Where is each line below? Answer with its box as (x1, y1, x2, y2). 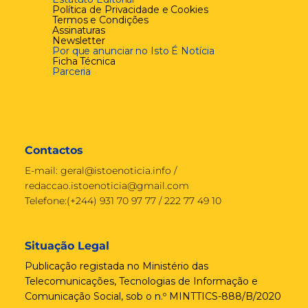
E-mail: (25, 164, 60, 177)
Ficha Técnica (52, 54, 115, 67)
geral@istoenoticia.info (60, 164, 171, 177)
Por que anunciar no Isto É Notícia (52, 44, 214, 57)
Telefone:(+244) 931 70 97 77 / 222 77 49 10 (25, 194, 221, 207)
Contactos (25, 143, 83, 157)
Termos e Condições (52, 13, 149, 26)
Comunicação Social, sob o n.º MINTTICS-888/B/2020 (25, 289, 281, 302)
